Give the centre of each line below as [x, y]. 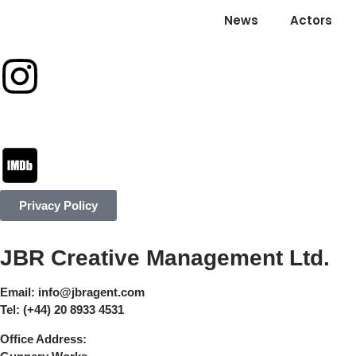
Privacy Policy [58, 206]
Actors [311, 21]
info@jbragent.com [91, 292]
